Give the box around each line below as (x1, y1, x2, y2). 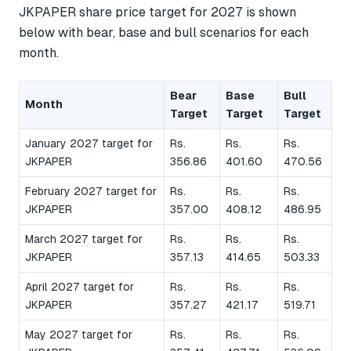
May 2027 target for (25, 327, 132, 341)
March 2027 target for (25, 232, 143, 245)
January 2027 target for (25, 136, 153, 150)
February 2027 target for (25, 184, 157, 197)
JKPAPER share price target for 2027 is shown (19, 5, 296, 20)
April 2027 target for (25, 280, 134, 293)
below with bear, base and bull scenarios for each (19, 25, 309, 41)
